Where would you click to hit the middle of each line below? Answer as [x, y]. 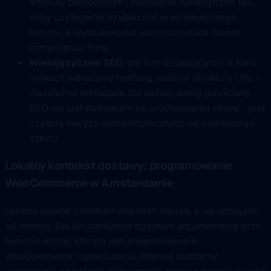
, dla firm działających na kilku [190, 62]
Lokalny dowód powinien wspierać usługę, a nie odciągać [132, 211]
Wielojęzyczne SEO [76, 62]
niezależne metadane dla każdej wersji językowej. [140, 93]
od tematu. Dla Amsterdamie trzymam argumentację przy [133, 226]
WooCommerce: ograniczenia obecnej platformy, [112, 256]
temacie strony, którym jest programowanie [101, 241]
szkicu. [44, 138]
